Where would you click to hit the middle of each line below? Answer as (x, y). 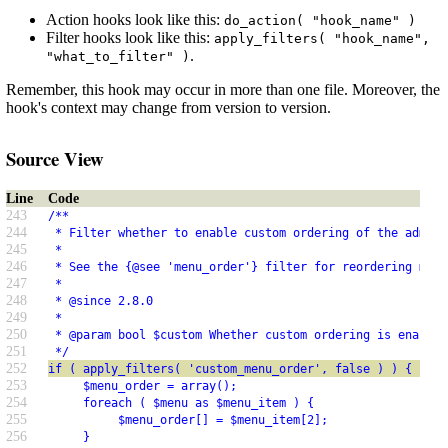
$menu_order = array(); (142, 386)
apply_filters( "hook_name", (322, 38)
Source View (55, 158)
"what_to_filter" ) (118, 56)
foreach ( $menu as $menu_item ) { (181, 403)
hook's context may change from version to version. (168, 107)
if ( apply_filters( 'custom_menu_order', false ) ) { (230, 369)
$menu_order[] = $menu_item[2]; (188, 420)
